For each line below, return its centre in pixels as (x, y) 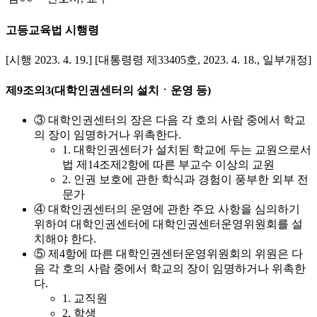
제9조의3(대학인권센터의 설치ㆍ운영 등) (108, 90)
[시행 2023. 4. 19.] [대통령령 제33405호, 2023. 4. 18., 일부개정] (158, 60)
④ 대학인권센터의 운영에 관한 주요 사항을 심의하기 (167, 209)
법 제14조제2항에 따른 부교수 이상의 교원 (168, 164)
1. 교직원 (85, 298)
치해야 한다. (65, 238)
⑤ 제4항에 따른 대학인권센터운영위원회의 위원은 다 (168, 253)
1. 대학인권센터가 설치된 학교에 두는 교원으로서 (187, 149)
